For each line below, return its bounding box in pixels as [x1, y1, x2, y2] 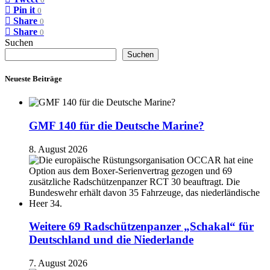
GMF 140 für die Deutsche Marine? [29, 119, 204, 132]
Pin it [13, 4, 35, 15]
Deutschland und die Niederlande [29, 233, 193, 246]
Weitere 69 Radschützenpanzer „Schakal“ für [29, 220, 254, 233]
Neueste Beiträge [5, 74, 62, 84]
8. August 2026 [29, 143, 87, 154]
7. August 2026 [29, 258, 87, 269]
